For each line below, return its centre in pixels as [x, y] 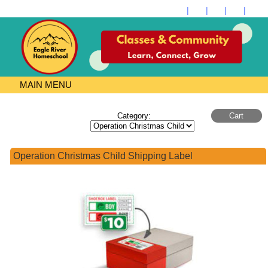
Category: [134, 115]
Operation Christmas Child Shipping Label [103, 156]
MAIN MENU [44, 84]
